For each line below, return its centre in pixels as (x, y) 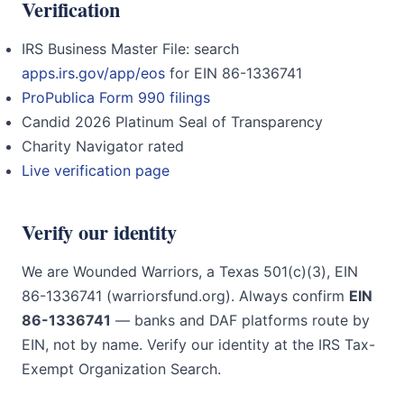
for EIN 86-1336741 (234, 73)
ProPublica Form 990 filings (116, 97)
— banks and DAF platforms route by (240, 320)
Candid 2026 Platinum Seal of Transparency (172, 122)
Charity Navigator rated (103, 146)
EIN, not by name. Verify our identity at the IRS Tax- (198, 344)
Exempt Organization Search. (121, 369)
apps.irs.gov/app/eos (93, 73)
